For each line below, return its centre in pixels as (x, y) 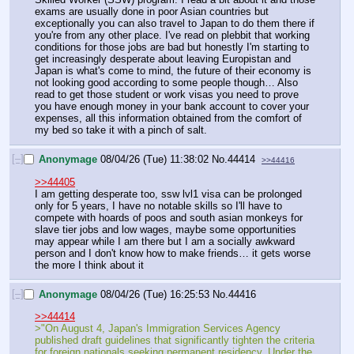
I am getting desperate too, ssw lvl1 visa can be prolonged (168, 194)
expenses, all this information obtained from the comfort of (168, 118)
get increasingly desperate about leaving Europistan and (163, 58)
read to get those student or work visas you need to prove (167, 94)
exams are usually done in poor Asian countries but (152, 11)
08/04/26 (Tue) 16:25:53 (155, 294)
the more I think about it (89, 265)
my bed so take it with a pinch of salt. (121, 130)
